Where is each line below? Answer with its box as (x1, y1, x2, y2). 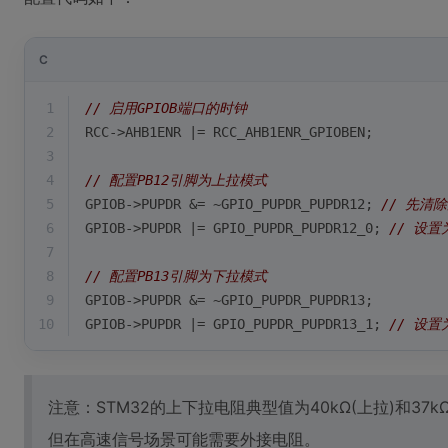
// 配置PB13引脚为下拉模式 (85, 268, 283, 284)
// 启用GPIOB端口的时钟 (85, 100, 247, 116)
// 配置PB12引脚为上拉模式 (85, 172, 267, 188)
